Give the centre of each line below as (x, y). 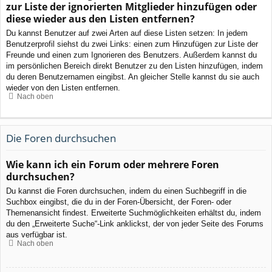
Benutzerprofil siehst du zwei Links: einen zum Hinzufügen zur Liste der (132, 44)
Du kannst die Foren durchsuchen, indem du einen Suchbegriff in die (126, 191)
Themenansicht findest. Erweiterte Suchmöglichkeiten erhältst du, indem (134, 213)
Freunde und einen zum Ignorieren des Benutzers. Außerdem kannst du (131, 55)
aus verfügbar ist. (37, 235)
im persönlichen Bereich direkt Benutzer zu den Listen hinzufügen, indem (134, 66)
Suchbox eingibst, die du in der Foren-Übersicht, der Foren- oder (119, 202)
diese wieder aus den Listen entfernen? (100, 19)
